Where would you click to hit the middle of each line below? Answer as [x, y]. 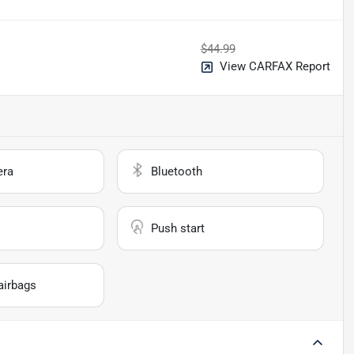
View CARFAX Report [275, 66]
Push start [178, 228]
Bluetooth [177, 171]
